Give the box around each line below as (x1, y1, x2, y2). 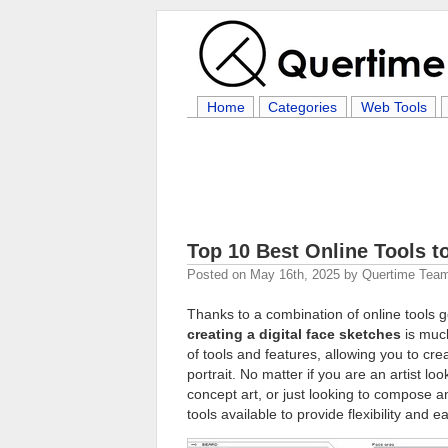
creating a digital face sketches (187, 326, 401, 342)
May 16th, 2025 (250, 267, 340, 282)
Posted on (187, 267, 250, 282)
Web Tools (360, 99, 427, 115)
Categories (268, 99, 338, 115)
